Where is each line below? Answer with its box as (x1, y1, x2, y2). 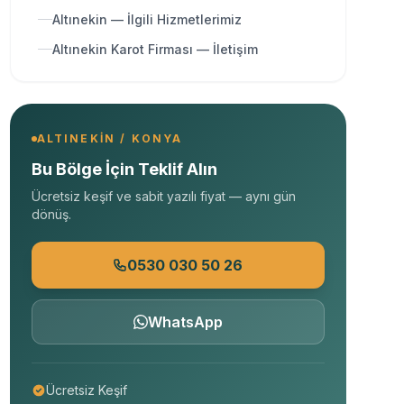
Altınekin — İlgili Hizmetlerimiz (51, 11, 242, 27)
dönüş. (31, 206, 71, 222)
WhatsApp (147, 312, 223, 331)
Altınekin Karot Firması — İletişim (51, 41, 258, 57)
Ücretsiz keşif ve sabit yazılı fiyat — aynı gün (31, 188, 296, 204)
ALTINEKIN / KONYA (36, 131, 183, 145)
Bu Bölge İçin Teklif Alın (31, 159, 217, 179)
